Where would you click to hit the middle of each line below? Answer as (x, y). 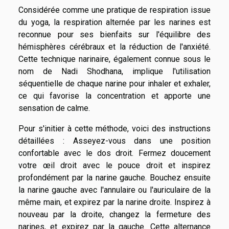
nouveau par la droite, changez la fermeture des (114, 215)
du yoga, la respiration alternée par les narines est (114, 22)
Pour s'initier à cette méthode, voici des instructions (114, 129)
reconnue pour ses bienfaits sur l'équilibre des (114, 35)
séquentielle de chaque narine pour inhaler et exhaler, (114, 84)
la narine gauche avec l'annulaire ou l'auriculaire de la (114, 190)
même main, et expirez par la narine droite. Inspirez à (114, 202)
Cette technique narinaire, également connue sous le (114, 59)
